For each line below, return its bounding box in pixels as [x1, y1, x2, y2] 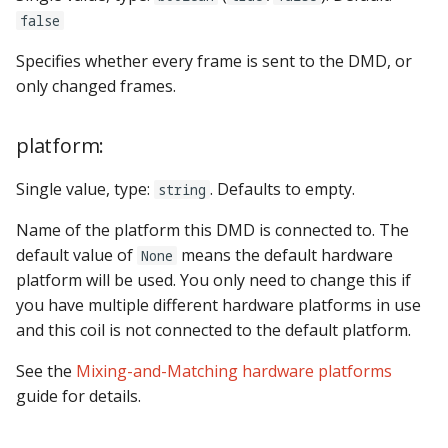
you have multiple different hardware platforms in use [16, 293, 421, 316]
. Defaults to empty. [210, 177, 355, 200]
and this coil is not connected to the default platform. [16, 318, 411, 341]
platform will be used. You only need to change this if [16, 268, 411, 291]
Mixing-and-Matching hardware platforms [76, 359, 392, 382]
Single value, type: [16, 177, 154, 200]
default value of [16, 243, 137, 266]
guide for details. [16, 384, 141, 407]
